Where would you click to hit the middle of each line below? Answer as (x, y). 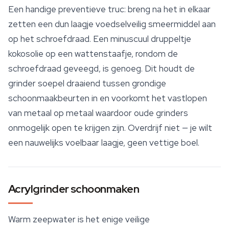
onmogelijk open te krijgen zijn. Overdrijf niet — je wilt (110, 128)
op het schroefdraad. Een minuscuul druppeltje (100, 39)
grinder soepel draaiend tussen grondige (87, 84)
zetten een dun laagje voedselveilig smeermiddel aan (112, 24)
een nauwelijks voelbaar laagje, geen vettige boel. (104, 143)
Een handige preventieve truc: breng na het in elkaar (109, 9)
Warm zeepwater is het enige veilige (79, 220)
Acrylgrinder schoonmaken (74, 189)
